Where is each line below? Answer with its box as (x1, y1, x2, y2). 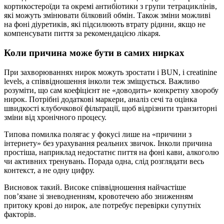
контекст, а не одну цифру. (4, 165, 94, 174)
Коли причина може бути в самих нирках (4, 47, 184, 58)
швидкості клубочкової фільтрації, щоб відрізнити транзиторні (4, 103, 217, 112)
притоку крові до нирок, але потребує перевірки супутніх (4, 200, 201, 209)
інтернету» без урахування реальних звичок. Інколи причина (4, 138, 212, 147)
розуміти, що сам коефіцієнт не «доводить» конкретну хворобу (4, 85, 218, 94)
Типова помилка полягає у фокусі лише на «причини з (4, 129, 191, 138)
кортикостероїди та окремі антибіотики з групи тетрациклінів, (4, 2, 217, 11)
